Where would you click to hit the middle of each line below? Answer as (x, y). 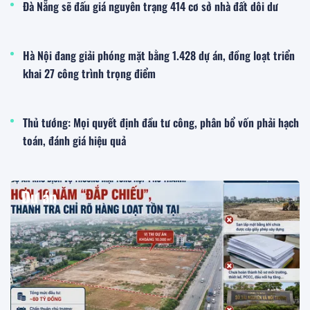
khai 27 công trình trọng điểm (89, 73)
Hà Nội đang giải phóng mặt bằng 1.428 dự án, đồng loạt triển (159, 55)
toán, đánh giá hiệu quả (74, 140)
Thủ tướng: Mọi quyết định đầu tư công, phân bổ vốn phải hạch (161, 122)
